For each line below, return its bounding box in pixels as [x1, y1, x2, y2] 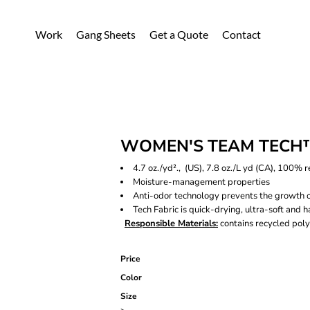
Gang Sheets [76, 27, 136, 41]
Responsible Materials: [125, 217, 218, 230]
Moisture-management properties [133, 176, 270, 188]
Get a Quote [149, 27, 208, 41]
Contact [222, 27, 261, 41]
